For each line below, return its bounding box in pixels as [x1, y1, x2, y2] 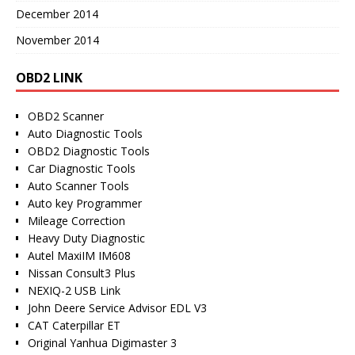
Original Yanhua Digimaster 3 [28, 335, 177, 351]
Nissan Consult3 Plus [28, 265, 136, 281]
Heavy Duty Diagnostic [28, 231, 145, 246]
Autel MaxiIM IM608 [28, 248, 131, 264]
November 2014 [16, 32, 99, 48]
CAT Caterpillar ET [28, 318, 120, 334]
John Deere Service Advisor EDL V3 [28, 300, 207, 316]
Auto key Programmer [28, 196, 142, 212]
